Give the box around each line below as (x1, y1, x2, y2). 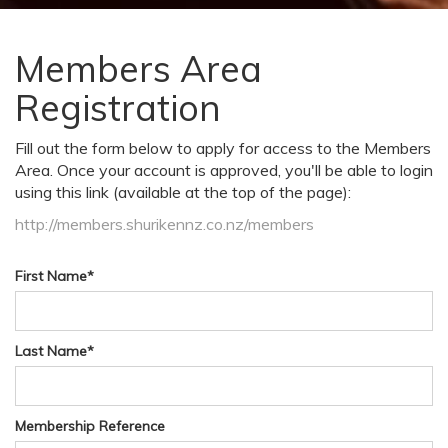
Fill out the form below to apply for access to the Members (15, 138, 431, 159)
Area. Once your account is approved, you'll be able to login (15, 160, 433, 181)
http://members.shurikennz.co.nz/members (15, 214, 314, 235)
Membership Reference (15, 417, 165, 436)
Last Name (15, 342, 87, 361)
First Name (15, 267, 87, 286)
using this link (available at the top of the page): (15, 182, 351, 203)
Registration (15, 85, 221, 131)
